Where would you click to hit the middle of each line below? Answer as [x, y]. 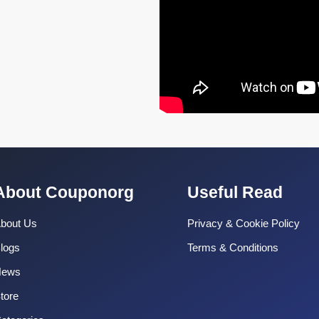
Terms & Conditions [232, 247]
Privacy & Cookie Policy [243, 223]
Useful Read [235, 192]
